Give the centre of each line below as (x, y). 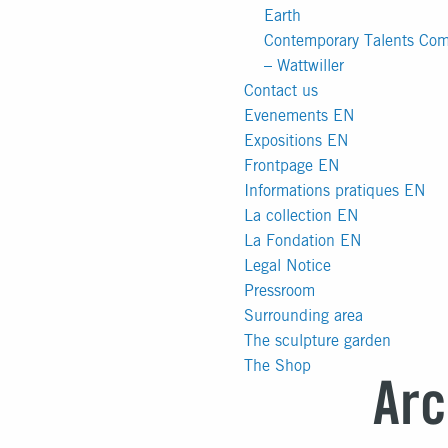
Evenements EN (299, 115)
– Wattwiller (304, 65)
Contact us (281, 90)
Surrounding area (303, 315)
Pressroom (279, 290)
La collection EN (301, 215)
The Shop (277, 365)
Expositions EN (296, 140)
